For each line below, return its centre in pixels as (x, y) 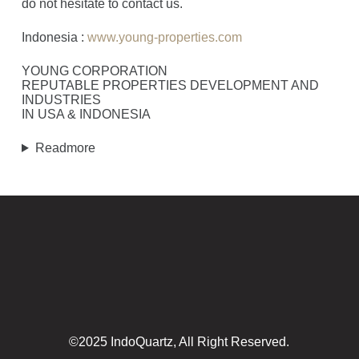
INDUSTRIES (61, 100)
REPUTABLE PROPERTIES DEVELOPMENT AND (170, 85)
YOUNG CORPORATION (94, 71)
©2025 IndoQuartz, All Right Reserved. (179, 342)
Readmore (65, 148)
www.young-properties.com (164, 37)
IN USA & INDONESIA (86, 114)
